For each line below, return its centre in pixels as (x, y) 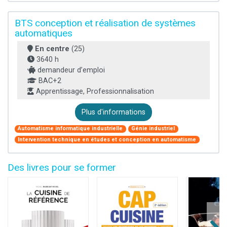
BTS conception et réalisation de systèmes (105, 23)
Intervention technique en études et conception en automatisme (107, 139)
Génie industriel (153, 129)
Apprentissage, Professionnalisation (94, 91)
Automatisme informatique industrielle (70, 129)
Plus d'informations (113, 112)
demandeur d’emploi (70, 70)
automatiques (44, 33)
